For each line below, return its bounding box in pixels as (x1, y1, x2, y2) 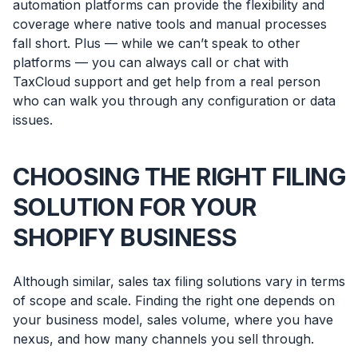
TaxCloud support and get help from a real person (13, 74, 320, 90)
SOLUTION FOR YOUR (13, 193, 257, 222)
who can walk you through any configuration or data (13, 93, 336, 109)
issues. (13, 112, 53, 129)
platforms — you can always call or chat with (13, 54, 288, 71)
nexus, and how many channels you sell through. (13, 331, 314, 348)
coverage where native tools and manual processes (13, 16, 327, 33)
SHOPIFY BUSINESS (13, 223, 237, 253)
